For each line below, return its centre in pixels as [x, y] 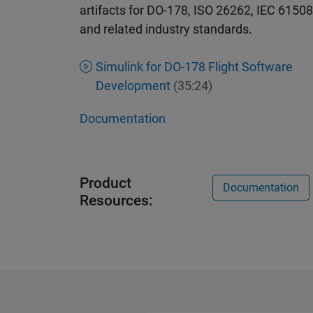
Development [133, 85]
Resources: [116, 200]
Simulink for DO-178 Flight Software [194, 66]
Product [105, 183]
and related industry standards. [166, 29]
